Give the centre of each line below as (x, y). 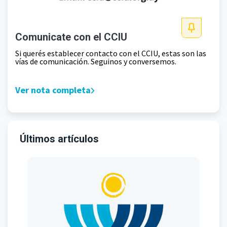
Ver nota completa (53, 90)
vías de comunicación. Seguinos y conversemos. (96, 62)
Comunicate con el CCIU (71, 37)
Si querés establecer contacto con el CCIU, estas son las (111, 53)
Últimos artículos (59, 139)
